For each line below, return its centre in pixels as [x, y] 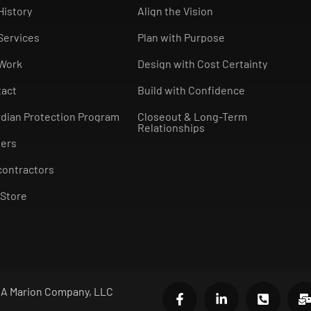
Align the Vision [175, 11]
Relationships [171, 128]
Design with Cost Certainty [202, 64]
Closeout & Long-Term [192, 117]
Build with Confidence [191, 90]
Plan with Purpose [181, 37]
